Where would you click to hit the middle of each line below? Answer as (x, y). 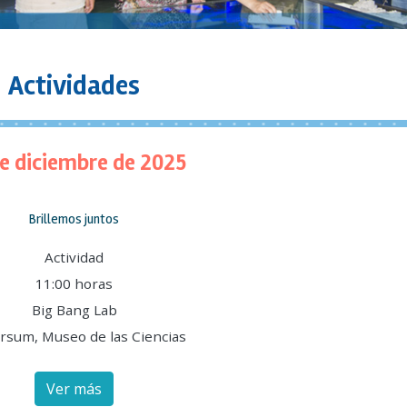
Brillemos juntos (74, 219)
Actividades (74, 86)
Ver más (74, 389)
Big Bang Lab (74, 310)
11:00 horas (74, 283)
